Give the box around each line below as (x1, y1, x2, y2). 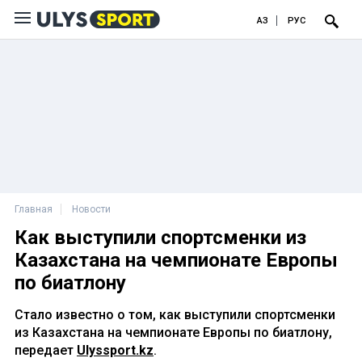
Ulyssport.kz (77, 343, 154, 358)
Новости (72, 204, 111, 215)
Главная (15, 204, 53, 215)
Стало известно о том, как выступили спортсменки (15, 307, 335, 322)
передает (15, 343, 77, 358)
